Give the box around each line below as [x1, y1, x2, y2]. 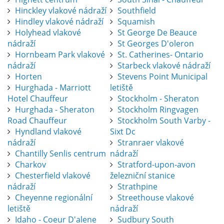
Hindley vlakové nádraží [15, 16, 103, 27]
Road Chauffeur [7, 115, 67, 126]
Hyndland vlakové [15, 126, 81, 137]
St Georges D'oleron [117, 38, 194, 49]
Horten [15, 71, 42, 82]
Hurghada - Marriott [15, 82, 91, 93]
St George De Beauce [117, 27, 197, 38]
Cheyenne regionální [15, 192, 92, 203]
